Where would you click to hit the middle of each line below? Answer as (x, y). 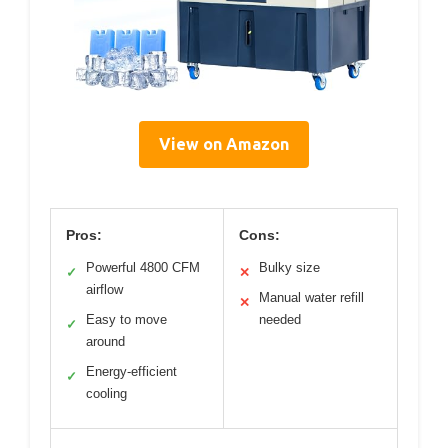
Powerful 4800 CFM (143, 267)
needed (280, 319)
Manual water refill (311, 297)
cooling (106, 393)
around (105, 341)
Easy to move (126, 319)
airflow (104, 289)
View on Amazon (224, 143)
